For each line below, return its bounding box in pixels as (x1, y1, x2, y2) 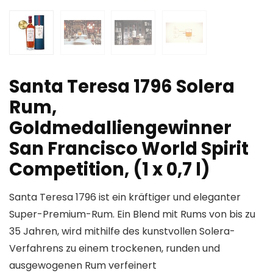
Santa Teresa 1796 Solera (9, 74, 235, 99)
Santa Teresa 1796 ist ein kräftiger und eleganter (9, 190, 241, 205)
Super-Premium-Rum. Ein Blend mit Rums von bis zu (9, 207, 255, 222)
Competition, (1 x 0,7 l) (9, 157, 210, 182)
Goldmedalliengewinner (9, 116, 232, 141)
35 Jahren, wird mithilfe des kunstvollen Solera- (9, 224, 235, 239)
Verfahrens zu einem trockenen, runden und (9, 241, 220, 256)
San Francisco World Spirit (9, 136, 249, 161)
